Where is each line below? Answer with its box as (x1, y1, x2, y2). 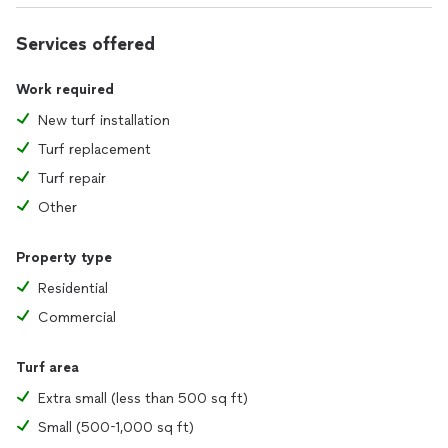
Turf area (16, 359, 79, 376)
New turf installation (38, 112, 170, 129)
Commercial (38, 309, 116, 326)
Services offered (16, 33, 155, 55)
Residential (38, 280, 108, 297)
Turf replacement (38, 141, 151, 158)
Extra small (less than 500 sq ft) (38, 390, 248, 407)
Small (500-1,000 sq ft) (38, 419, 194, 436)
